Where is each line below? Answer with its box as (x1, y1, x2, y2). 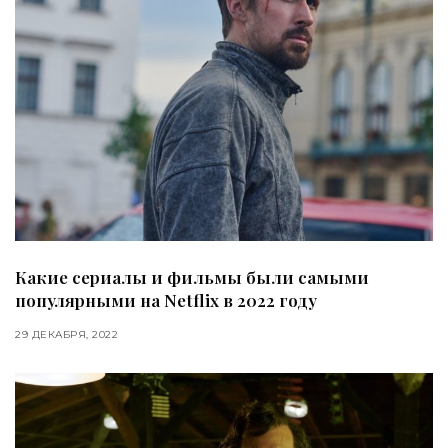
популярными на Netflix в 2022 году (15, 288, 317, 311)
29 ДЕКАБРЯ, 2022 (15, 327, 118, 341)
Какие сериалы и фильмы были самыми (15, 265, 369, 288)
